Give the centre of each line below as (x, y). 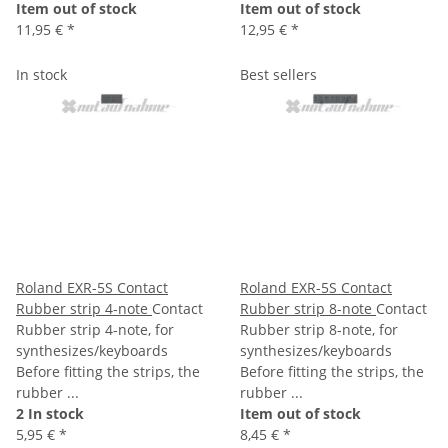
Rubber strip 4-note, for (95, 329)
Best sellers (278, 74)
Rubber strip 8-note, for (319, 329)
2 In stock (50, 413)
